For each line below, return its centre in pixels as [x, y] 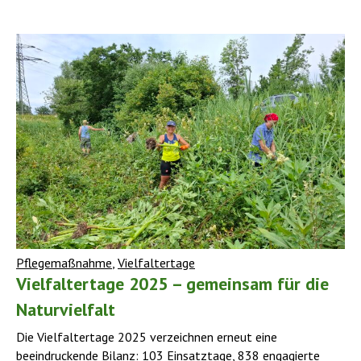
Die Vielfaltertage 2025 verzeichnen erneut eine [147, 337]
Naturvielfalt [66, 310]
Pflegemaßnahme [64, 263]
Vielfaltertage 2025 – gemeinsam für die [172, 284]
